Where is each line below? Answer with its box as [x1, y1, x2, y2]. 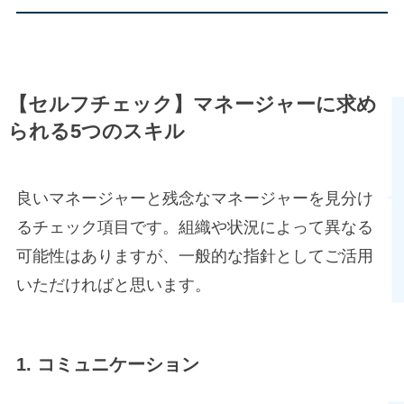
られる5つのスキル [7, 121, 185, 143]
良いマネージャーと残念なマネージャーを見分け [15, 189, 373, 208]
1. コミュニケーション [15, 354, 199, 375]
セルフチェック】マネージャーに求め [27, 94, 377, 116]
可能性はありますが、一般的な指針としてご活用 [15, 247, 373, 266]
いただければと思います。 [15, 276, 211, 295]
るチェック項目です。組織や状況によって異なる [15, 218, 373, 237]
